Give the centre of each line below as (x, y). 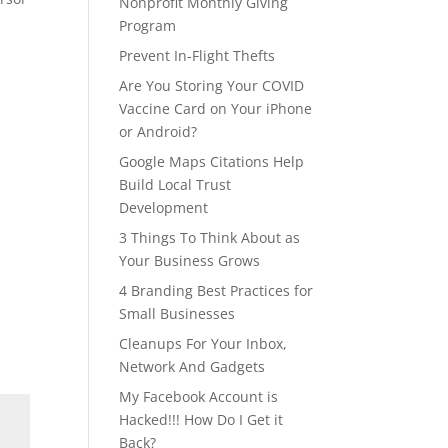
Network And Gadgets (192, 366)
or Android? (158, 131)
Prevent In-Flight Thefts (197, 55)
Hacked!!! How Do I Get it (201, 419)
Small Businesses (177, 313)
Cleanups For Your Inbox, (203, 343)
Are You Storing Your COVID (212, 85)
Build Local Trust (175, 184)
